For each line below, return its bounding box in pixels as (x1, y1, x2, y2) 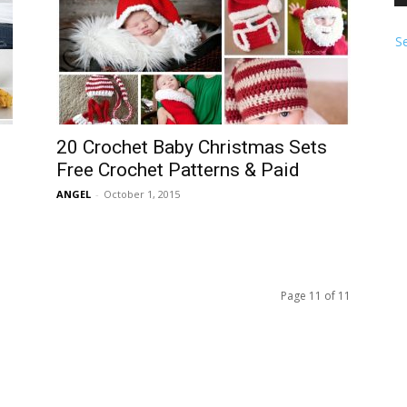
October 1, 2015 (104, 187, 180, 201)
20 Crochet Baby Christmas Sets (56, 136, 327, 158)
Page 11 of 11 (281, 288, 351, 303)
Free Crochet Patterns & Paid (56, 159, 300, 181)
